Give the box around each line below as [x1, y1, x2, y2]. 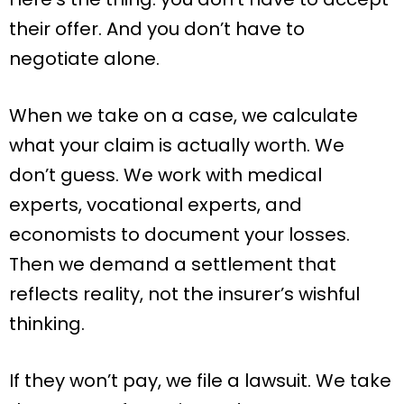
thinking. [9, 311, 85, 337]
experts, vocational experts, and [9, 192, 302, 218]
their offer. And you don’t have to [9, 16, 305, 42]
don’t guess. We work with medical [9, 162, 322, 188]
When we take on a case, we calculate [9, 103, 358, 129]
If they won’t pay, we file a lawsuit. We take [9, 368, 391, 394]
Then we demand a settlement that [9, 252, 336, 278]
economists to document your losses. [9, 222, 350, 248]
